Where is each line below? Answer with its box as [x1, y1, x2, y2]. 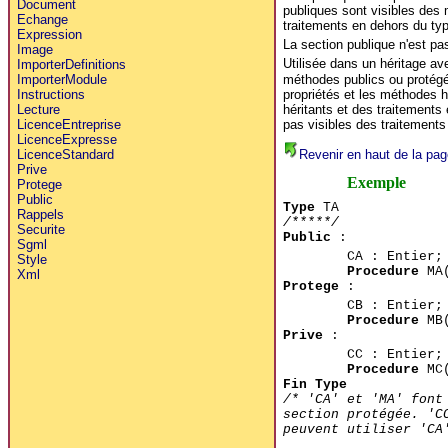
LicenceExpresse [16, 131, 117, 147]
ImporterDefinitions [16, 56, 126, 72]
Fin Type [282, 376, 347, 392]
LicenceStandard [16, 146, 114, 162]
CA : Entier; [346, 248, 443, 264]
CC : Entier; [346, 346, 443, 362]
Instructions [16, 86, 85, 102]
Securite [16, 221, 65, 237]
